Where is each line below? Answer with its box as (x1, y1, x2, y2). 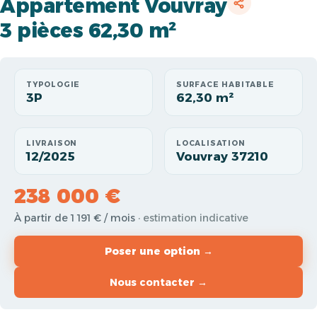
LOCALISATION (176, 139, 246, 148)
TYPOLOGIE (26, 80, 81, 89)
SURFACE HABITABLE (176, 80, 275, 89)
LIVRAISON (26, 139, 78, 148)
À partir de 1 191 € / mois (14, 212, 138, 224)
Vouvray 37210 (176, 149, 268, 163)
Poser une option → (104, 245, 213, 258)
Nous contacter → (110, 276, 207, 289)
